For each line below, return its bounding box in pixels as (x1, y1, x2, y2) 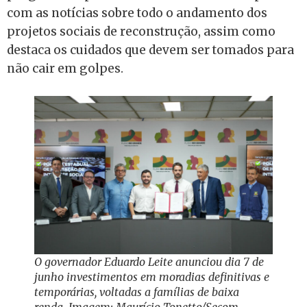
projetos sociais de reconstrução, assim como (7, 24, 275, 39)
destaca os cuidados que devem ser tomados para (7, 42, 294, 58)
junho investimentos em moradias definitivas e (34, 270, 269, 284)
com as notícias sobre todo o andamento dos (7, 5, 267, 21)
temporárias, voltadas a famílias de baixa (34, 285, 239, 299)
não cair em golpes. (7, 61, 123, 76)
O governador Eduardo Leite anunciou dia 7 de (34, 255, 264, 269)
